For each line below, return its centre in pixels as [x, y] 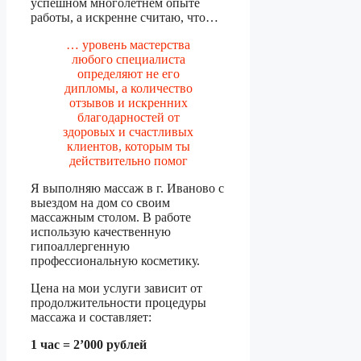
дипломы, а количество [128, 89]
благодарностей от [128, 118]
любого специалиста [128, 60]
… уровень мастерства [129, 45]
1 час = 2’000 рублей [89, 345]
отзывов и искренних [128, 103]
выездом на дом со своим [100, 203]
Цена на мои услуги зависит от [116, 288]
